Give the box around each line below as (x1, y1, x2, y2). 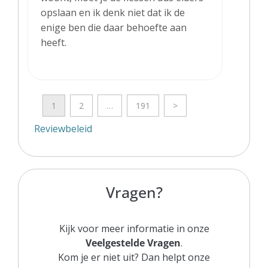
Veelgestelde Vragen (86, 236, 181, 249)
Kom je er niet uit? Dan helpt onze (58, 250, 210, 264)
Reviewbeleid (34, 121, 92, 135)
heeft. (41, 35, 66, 49)
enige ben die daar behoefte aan (41, 20, 187, 34)
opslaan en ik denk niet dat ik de (41, 5, 185, 19)
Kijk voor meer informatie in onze (59, 221, 209, 235)
